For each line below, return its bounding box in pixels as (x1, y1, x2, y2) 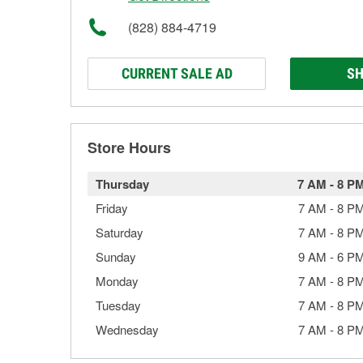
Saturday (96, 224, 143, 241)
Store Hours (88, 137, 171, 158)
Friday (96, 199, 128, 216)
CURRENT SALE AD (121, 65, 233, 82)
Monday (96, 272, 139, 289)
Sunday (96, 248, 136, 265)
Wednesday (96, 321, 159, 338)
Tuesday (96, 297, 141, 314)
